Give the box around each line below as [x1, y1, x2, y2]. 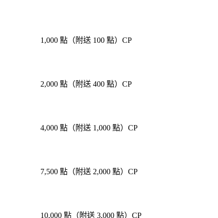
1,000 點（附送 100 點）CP [40, 36, 132, 44]
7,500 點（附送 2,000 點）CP [40, 167, 138, 176]
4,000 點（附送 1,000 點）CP [40, 124, 138, 132]
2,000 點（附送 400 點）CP [40, 80, 132, 88]
